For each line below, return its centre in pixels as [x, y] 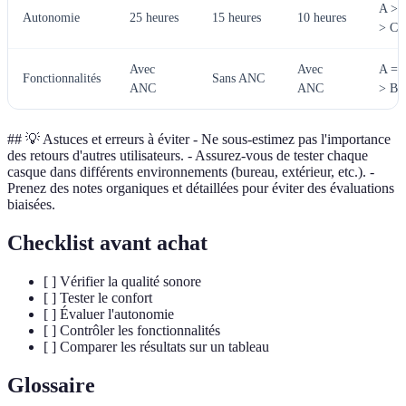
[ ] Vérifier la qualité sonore [122, 281]
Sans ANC [238, 78]
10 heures [322, 17]
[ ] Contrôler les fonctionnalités [132, 330]
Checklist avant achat [107, 242]
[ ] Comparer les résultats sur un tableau [156, 346]
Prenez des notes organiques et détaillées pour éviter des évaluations [201, 188]
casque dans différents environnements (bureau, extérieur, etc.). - [191, 171]
